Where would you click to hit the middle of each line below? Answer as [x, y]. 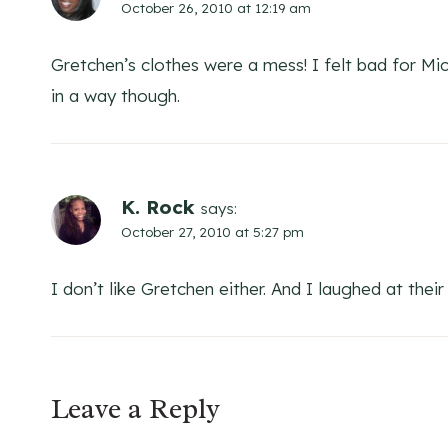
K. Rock [158, 207]
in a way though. [115, 96]
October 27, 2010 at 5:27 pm [212, 232]
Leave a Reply [135, 409]
